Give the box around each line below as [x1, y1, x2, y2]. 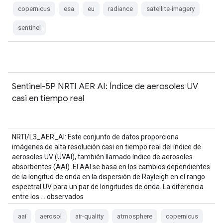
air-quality [75, 213, 104, 220]
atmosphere [117, 213, 152, 220]
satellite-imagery [146, 5, 195, 12]
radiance [108, 5, 133, 12]
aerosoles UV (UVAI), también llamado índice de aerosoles [12, 153, 193, 161]
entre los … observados [12, 193, 84, 201]
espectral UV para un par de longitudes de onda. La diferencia [12, 183, 204, 191]
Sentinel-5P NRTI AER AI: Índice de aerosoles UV [12, 81, 198, 92]
